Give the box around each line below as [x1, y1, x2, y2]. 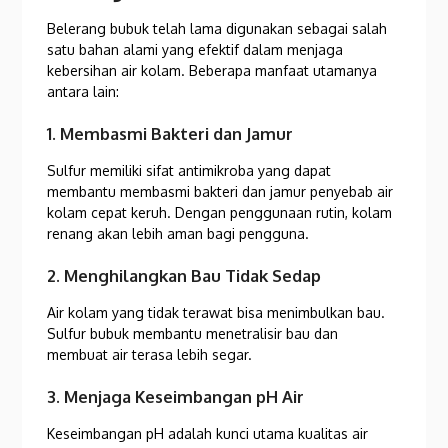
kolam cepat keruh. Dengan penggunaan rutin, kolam [47, 204, 393, 222]
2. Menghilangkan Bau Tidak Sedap [47, 265, 322, 287]
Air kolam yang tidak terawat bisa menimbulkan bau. [47, 304, 386, 322]
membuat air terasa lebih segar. [47, 346, 253, 364]
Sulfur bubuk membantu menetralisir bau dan [47, 325, 339, 343]
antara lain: [47, 83, 120, 101]
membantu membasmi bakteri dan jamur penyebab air [47, 183, 394, 201]
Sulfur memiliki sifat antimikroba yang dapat [47, 162, 332, 180]
